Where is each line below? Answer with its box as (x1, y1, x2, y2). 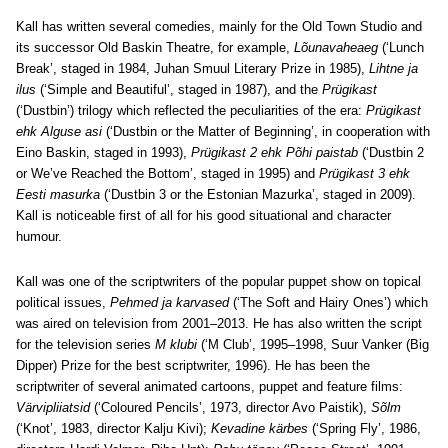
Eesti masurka (16, 187, 100, 202)
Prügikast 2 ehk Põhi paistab (191, 145, 358, 160)
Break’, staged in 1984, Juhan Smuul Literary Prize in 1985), (16, 61, 369, 76)
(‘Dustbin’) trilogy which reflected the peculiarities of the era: (16, 103, 366, 118)
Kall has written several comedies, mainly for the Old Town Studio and (16, 19, 422, 34)
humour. (16, 229, 62, 244)
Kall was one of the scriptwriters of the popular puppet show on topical (16, 274, 421, 289)
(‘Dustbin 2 (358, 145, 424, 160)
